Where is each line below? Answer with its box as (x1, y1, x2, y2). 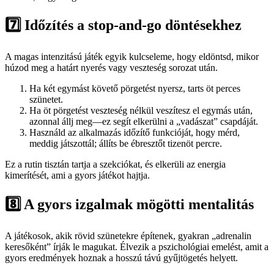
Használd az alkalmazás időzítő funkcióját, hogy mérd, (29, 127, 240, 138)
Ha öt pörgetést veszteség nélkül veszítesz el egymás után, (29, 105, 253, 116)
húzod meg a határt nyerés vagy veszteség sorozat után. (5, 62, 218, 73)
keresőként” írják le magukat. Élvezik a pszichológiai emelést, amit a (5, 242, 268, 253)
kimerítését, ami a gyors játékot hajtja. (5, 170, 150, 181)
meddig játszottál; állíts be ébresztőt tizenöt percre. (29, 138, 222, 149)
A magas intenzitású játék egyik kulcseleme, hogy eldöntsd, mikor (5, 51, 259, 62)
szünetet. (29, 94, 63, 105)
